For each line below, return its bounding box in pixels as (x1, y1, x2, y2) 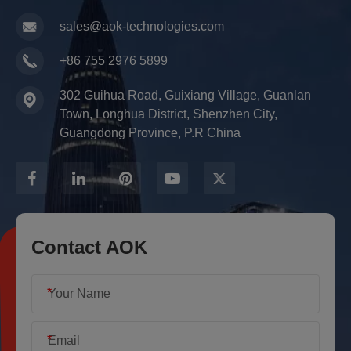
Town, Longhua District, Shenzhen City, (60, 107, 277, 121)
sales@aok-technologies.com (60, 20, 224, 33)
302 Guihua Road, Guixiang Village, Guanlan (60, 89, 311, 102)
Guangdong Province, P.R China (60, 126, 241, 139)
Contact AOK (31, 237, 147, 258)
